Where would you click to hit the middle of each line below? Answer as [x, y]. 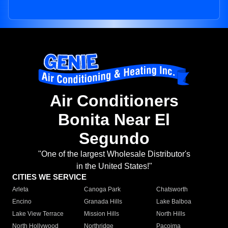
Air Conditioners [114, 101]
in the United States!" [114, 166]
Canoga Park [103, 190]
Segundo [114, 139]
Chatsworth [172, 190]
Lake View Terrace [38, 214]
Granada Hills [103, 202]
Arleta [20, 190]
